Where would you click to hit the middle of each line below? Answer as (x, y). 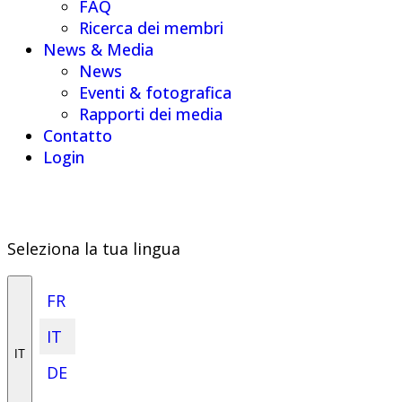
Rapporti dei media (151, 114)
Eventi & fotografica (155, 92)
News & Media (98, 49)
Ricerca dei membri (151, 27)
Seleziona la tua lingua (94, 248)
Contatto (78, 135)
